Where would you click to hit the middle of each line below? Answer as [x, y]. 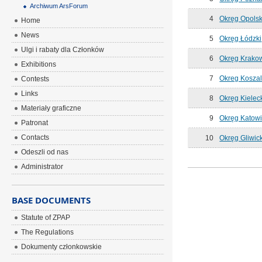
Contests [35, 79]
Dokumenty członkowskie [62, 247]
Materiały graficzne [51, 108]
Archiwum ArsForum [59, 6]
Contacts [35, 137]
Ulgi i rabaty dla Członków [63, 50]
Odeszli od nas [45, 152]
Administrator [42, 167]
